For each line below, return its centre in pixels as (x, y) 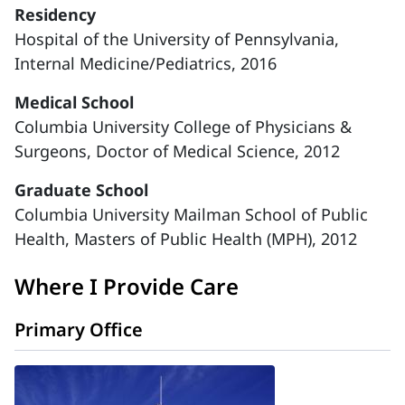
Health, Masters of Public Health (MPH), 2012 (186, 239)
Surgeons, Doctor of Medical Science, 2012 (177, 151)
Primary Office (79, 330)
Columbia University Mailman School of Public (191, 214)
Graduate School (81, 190)
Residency (55, 14)
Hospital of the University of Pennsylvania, (177, 39)
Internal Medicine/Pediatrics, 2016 (146, 63)
